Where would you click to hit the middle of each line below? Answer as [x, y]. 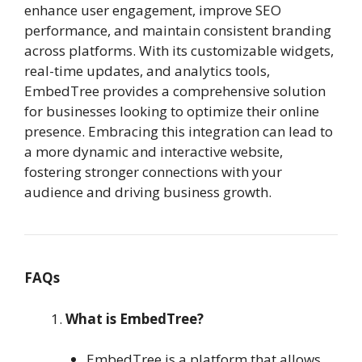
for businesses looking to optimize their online [172, 112]
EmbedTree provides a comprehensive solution [175, 91]
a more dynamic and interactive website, [154, 152]
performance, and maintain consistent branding [178, 31]
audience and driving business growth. [148, 192]
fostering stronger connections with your [153, 172]
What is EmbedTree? [135, 318]
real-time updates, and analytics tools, [147, 71]
